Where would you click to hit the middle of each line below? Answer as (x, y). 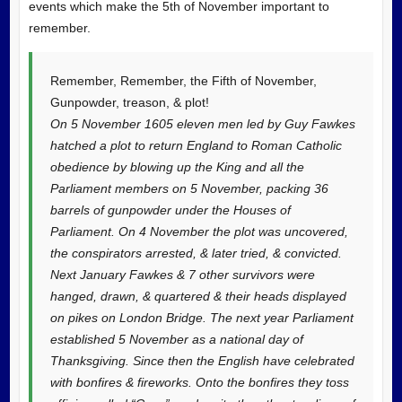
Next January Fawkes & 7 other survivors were (182, 274)
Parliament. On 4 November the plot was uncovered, (199, 231)
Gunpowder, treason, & (115, 102)
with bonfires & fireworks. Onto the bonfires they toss (199, 382)
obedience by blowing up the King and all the (177, 166)
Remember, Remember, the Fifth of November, (183, 80)
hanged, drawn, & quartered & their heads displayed (198, 296)
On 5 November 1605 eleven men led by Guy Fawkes (202, 123)
